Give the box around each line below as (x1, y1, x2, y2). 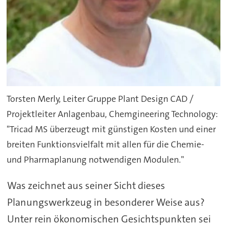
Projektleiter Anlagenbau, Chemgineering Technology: (7, 108, 218, 121)
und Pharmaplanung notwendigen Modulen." (7, 154, 184, 166)
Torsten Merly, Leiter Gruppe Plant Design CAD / (7, 93, 194, 105)
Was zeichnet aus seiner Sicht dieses (7, 178, 165, 192)
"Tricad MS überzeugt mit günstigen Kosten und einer (7, 123, 216, 136)
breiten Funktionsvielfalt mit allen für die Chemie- (7, 138, 205, 151)
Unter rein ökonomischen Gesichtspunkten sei (7, 212, 211, 225)
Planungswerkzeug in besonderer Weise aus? (7, 195, 205, 209)
